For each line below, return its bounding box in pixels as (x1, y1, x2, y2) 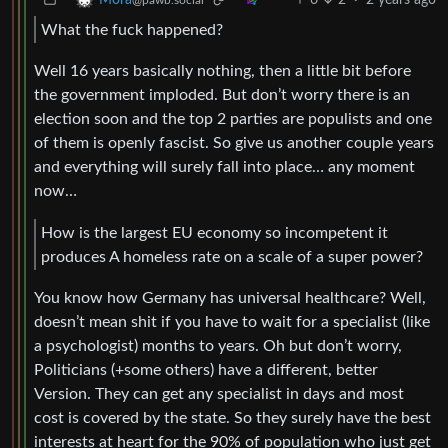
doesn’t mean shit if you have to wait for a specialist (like (34, 314, 430, 331)
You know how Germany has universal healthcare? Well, (34, 290, 426, 307)
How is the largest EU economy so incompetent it (41, 224, 388, 241)
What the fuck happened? (41, 21, 223, 38)
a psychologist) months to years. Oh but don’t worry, (34, 338, 402, 355)
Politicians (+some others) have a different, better (34, 362, 378, 379)
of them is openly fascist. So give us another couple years (34, 135, 434, 152)
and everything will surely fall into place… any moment (34, 159, 415, 176)
